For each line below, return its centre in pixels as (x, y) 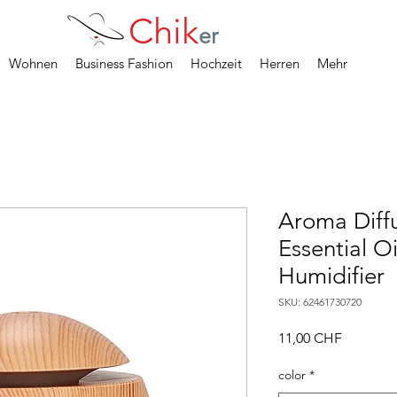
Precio (361, 338)
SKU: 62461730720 (320, 302)
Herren (280, 63)
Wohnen (33, 63)
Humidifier (331, 276)
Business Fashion (124, 63)
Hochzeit (216, 63)
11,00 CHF (310, 339)
